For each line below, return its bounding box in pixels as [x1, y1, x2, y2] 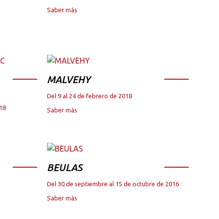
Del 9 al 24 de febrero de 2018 [47, 92, 132, 100]
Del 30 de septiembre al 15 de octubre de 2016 [47, 180, 179, 188]
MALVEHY [47, 74, 90, 86]
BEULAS [47, 162, 83, 174]
